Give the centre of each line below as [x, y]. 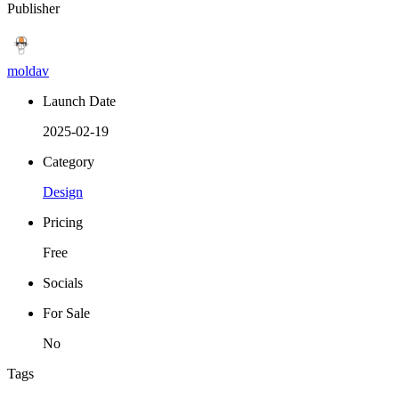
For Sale [66, 313]
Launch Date [79, 101]
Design [63, 191]
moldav [28, 70]
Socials [63, 282]
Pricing [63, 222]
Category [69, 161]
